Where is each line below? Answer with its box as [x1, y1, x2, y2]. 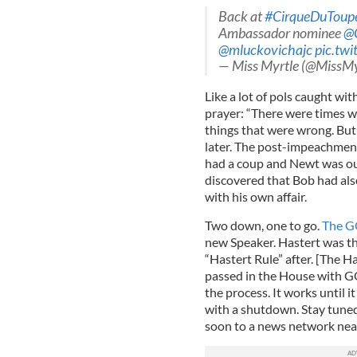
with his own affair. [204, 189, 307, 205]
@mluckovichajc [218, 41, 312, 59]
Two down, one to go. [204, 218, 322, 233]
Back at [218, 8, 265, 25]
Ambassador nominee [218, 25, 343, 42]
